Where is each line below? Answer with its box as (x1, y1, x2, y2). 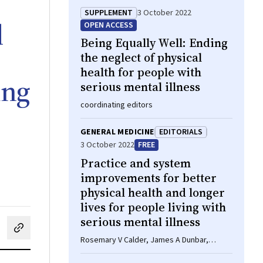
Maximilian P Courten (80, 246, 152, 258)
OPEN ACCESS (84, 19, 133, 31)
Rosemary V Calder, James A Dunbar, (80, 234, 208, 246)
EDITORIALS (159, 126, 203, 138)
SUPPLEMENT (85, 7, 133, 19)
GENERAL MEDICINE (80, 126, 154, 138)
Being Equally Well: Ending (80, 35, 228, 51)
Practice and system (80, 155, 191, 171)
